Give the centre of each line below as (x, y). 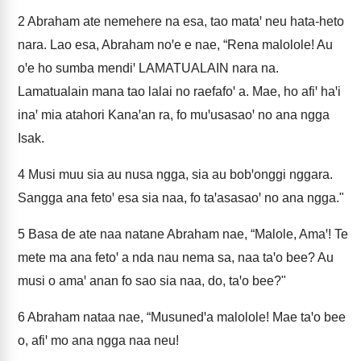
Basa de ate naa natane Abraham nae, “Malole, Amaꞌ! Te (187, 234)
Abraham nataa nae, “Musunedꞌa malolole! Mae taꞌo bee (185, 317)
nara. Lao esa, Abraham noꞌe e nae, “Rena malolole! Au (175, 45)
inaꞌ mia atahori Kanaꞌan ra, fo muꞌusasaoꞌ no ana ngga (174, 115)
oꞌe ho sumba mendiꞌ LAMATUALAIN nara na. (148, 68)
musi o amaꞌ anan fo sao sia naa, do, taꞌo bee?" (152, 281)
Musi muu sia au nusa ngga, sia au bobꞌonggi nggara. (179, 174)
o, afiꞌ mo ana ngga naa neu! (98, 340)
